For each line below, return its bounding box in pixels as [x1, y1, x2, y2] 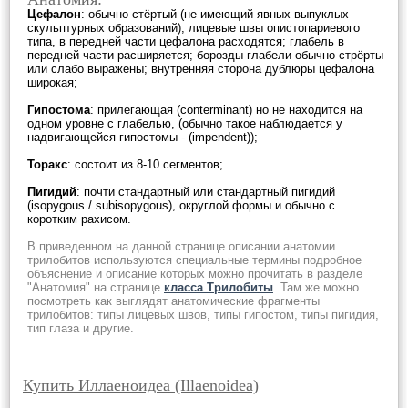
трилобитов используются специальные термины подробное [27, 253, 362, 267]
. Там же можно [273, 280, 359, 294]
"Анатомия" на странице [27, 280, 164, 294]
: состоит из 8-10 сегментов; [67, 158, 223, 171]
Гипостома [27, 103, 90, 117]
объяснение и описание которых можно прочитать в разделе [27, 267, 362, 280]
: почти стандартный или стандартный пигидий [76, 185, 335, 199]
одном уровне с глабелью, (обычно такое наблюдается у [27, 117, 342, 130]
